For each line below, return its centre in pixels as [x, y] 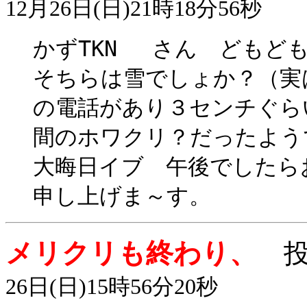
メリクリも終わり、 [131, 253]
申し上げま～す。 [122, 196]
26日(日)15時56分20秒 [112, 287]
